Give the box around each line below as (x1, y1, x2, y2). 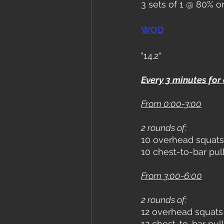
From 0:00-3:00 (141, 98, 201, 109)
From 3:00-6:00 (141, 170, 202, 181)
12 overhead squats (141, 206, 223, 217)
